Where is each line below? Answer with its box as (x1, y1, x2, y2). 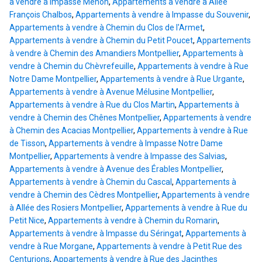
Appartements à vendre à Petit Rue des (96, 242, 242, 251)
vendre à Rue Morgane (9, 242, 93, 251)
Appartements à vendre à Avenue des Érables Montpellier (9, 164, 222, 174)
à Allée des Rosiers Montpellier (9, 203, 122, 213)
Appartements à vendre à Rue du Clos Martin (9, 100, 175, 110)
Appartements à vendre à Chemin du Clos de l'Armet (9, 23, 203, 33)
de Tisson (9, 139, 45, 149)
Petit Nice (9, 216, 44, 226)
